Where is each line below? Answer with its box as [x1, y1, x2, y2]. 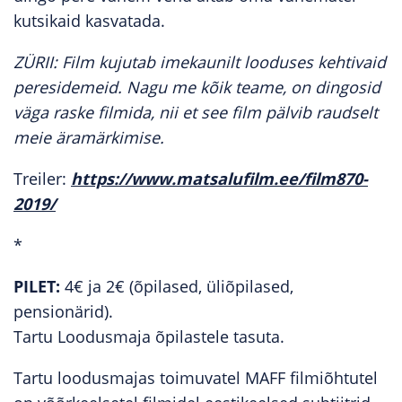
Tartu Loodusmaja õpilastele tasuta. [13, 326, 284, 347]
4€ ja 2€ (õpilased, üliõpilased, [60, 275, 293, 297]
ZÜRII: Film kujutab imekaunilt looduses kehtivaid [13, 51, 386, 73]
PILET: [13, 275, 60, 297]
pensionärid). [13, 301, 113, 322]
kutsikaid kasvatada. [13, 10, 165, 31]
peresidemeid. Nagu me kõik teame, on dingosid [13, 76, 380, 98]
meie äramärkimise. [13, 127, 164, 148]
